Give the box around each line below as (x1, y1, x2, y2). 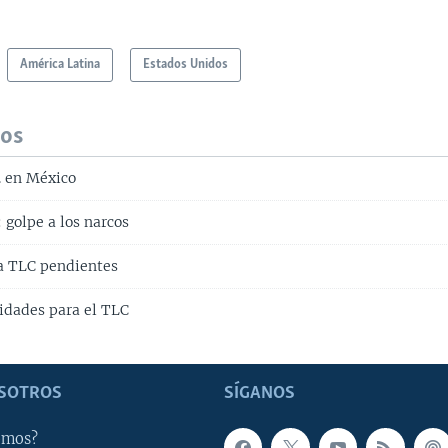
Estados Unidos (143, 58, 229, 72)
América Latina (20, 58, 101, 72)
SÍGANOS (224, 384, 295, 404)
